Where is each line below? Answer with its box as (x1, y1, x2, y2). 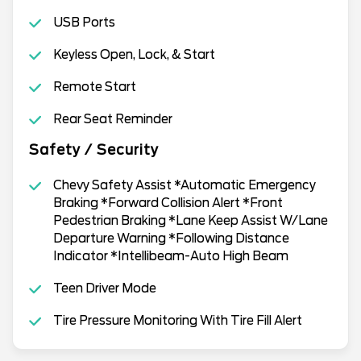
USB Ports (52, 15, 115, 30)
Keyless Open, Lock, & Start (52, 47, 215, 62)
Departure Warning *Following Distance (52, 230, 289, 246)
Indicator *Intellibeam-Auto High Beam (52, 248, 288, 263)
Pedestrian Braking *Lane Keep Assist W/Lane (52, 213, 328, 228)
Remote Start (52, 79, 136, 94)
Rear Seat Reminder (52, 111, 172, 127)
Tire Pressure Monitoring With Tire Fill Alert (52, 313, 302, 328)
